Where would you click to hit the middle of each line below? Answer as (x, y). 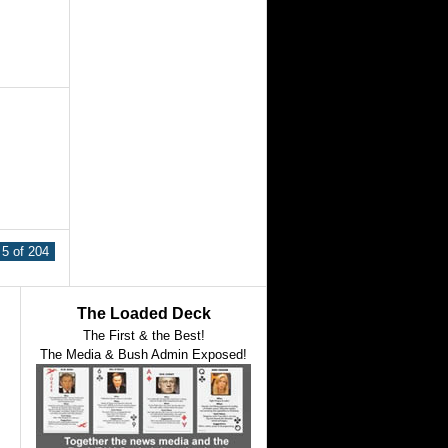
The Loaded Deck (143, 313)
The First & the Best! (143, 335)
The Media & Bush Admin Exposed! (143, 354)
